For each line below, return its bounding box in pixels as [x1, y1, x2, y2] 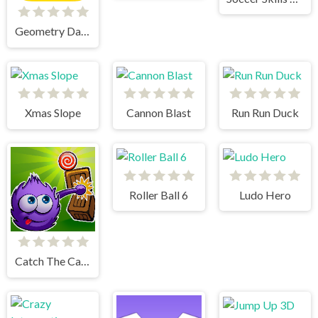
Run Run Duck [231, 106, 299, 120]
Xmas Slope [25, 106, 82, 120]
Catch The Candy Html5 [80, 253, 89, 268]
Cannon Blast [126, 106, 192, 120]
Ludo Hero [238, 187, 291, 202]
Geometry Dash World [80, 23, 89, 38]
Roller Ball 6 [129, 187, 189, 202]
